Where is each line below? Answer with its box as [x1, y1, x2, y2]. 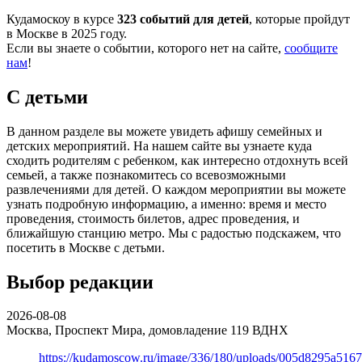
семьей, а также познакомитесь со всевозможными [6, 167, 286, 182]
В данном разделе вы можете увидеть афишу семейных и [6, 124, 322, 138]
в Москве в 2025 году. [6, 26, 127, 40]
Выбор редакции [6, 271, 154, 293]
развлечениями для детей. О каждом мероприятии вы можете [6, 182, 346, 196]
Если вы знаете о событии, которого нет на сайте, [6, 40, 284, 55]
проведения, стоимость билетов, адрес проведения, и [6, 211, 300, 225]
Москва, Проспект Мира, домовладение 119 [6, 323, 249, 338]
